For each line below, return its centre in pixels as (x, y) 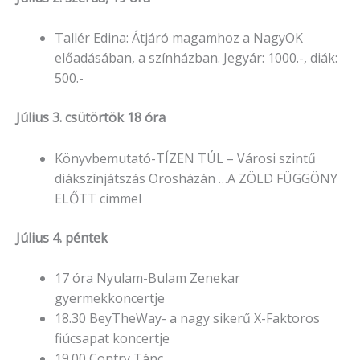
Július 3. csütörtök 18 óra (91, 118)
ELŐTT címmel (98, 198)
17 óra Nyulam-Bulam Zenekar (147, 278)
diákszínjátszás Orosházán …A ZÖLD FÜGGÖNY (196, 178)
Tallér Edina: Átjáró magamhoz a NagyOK (179, 38)
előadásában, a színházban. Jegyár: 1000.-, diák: (196, 58)
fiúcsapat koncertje (112, 339)
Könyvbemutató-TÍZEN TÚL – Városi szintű (185, 158)
